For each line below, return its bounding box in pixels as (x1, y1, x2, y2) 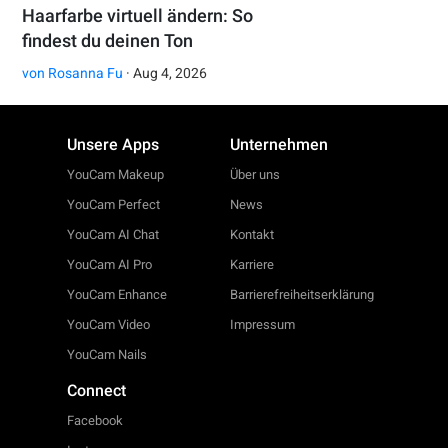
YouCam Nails (67, 346, 148, 362)
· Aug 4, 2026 (123, 65, 208, 82)
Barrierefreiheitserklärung (230, 286, 375, 302)
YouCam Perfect (67, 196, 161, 212)
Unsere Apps (67, 134, 160, 154)
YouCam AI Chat (67, 226, 160, 242)
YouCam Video (67, 316, 151, 332)
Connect (67, 380, 127, 400)
